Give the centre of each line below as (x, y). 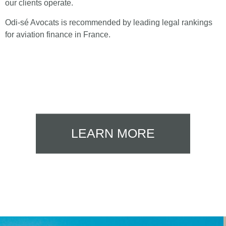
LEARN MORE (113, 133)
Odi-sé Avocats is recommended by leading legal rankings (109, 23)
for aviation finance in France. (58, 35)
